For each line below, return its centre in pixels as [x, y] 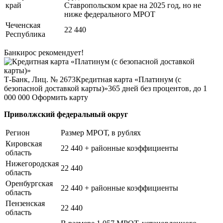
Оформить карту [60, 97]
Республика [25, 34]
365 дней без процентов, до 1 [158, 88]
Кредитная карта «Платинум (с [128, 79]
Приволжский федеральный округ [66, 114]
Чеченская [23, 25]
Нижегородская [32, 163]
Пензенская [25, 203]
